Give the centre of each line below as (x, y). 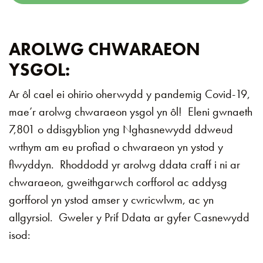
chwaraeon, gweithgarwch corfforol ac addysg (118, 182)
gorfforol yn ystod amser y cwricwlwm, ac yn (111, 200)
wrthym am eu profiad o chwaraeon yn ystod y (116, 147)
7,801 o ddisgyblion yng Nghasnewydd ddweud (121, 129)
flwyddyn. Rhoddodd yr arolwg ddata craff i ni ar (124, 164)
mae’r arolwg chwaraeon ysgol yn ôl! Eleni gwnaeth (131, 112)
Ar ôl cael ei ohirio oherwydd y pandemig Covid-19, (129, 94)
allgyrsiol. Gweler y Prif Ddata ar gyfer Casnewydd (129, 217)
